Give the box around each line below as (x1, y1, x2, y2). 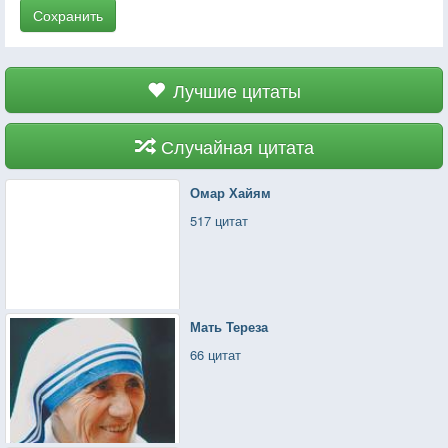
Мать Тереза (190, 316, 269, 336)
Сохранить (33, 4, 103, 25)
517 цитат (190, 210, 249, 230)
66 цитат (190, 344, 242, 364)
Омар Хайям (190, 182, 272, 202)
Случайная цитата (160, 132, 314, 159)
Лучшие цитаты (173, 76, 301, 103)
